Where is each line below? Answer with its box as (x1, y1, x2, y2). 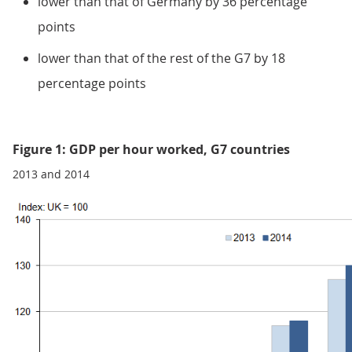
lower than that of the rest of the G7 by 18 (38, 49, 285, 68)
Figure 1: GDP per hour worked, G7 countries (13, 141, 290, 159)
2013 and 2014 (13, 167, 90, 182)
